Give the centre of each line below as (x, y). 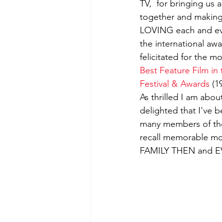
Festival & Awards (175, 84)
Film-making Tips (139, 23)
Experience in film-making (153, 62)
